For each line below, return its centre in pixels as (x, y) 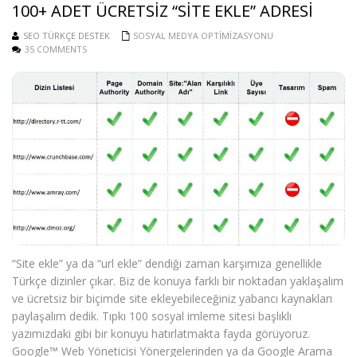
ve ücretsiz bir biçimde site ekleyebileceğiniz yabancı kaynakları (172, 298)
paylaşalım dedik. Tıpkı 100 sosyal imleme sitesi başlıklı (152, 316)
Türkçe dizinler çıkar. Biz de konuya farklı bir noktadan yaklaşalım (178, 280)
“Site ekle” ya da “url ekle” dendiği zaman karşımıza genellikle (167, 263)
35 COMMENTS (56, 49)
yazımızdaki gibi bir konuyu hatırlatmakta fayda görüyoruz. (161, 333)
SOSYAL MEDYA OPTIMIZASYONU (203, 35)
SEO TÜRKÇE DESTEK (67, 35)
